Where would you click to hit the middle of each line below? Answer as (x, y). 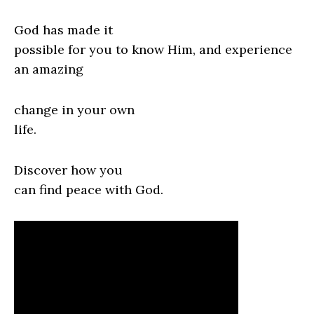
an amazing (49, 69)
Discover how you (68, 170)
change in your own (74, 110)
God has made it (63, 30)
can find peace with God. (89, 190)
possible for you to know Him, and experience (153, 50)
